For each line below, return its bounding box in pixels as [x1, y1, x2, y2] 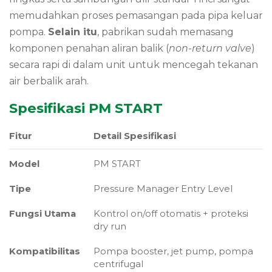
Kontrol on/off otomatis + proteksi [93, 208, 248, 220]
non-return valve [169, 42, 251, 54]
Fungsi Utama [9, 208, 76, 220]
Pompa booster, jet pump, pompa [93, 246, 253, 257]
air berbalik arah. [9, 75, 89, 87]
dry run [93, 221, 126, 233]
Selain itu [48, 25, 97, 38]
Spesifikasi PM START [9, 100, 163, 117]
